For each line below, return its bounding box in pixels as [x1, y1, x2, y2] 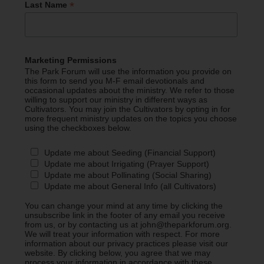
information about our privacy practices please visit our [24, 239, 228, 249]
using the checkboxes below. [24, 123, 131, 133]
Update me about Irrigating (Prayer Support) [44, 159, 210, 169]
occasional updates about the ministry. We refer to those [24, 85, 235, 95]
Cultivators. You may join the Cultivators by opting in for [24, 104, 230, 114]
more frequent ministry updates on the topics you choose [24, 114, 237, 124]
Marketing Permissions [24, 55, 117, 65]
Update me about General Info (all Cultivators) [44, 181, 217, 192]
